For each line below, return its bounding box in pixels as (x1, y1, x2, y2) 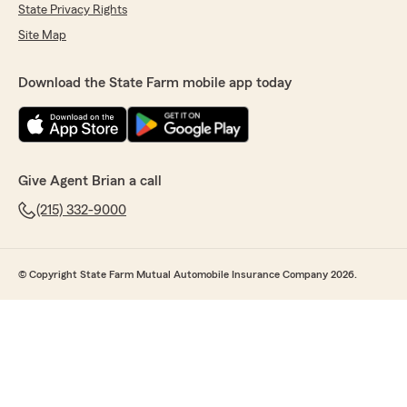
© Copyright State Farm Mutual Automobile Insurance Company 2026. (18, 269, 357, 281)
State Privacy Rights (18, 4, 127, 17)
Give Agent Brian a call (18, 174, 162, 189)
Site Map (18, 29, 66, 43)
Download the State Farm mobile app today (18, 75, 292, 91)
